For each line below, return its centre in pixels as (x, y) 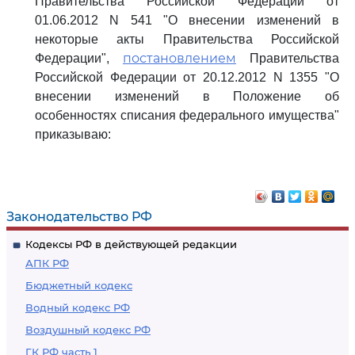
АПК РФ (47, 263)
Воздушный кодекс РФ (88, 330)
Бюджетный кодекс (79, 285)
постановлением (179, 58)
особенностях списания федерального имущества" (187, 115)
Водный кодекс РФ (78, 307)
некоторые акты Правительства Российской (187, 39)
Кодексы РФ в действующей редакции (131, 244)
